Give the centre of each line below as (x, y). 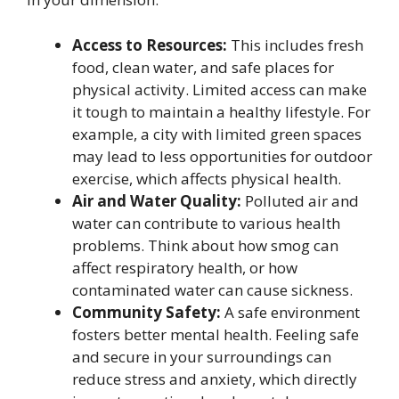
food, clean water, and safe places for (203, 67)
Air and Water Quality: (157, 200)
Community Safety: (147, 312)
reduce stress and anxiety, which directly (215, 379)
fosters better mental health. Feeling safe (216, 334)
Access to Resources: (150, 45)
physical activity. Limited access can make (220, 89)
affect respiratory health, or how (185, 267)
